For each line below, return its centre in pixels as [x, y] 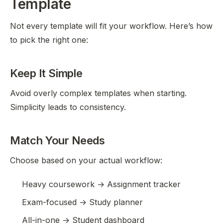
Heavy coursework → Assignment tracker [101, 184]
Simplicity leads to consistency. [68, 107]
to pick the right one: [49, 40]
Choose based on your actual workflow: [86, 160]
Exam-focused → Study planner [82, 202]
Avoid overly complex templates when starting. [98, 93]
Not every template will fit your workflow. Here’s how [111, 26]
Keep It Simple [46, 73]
